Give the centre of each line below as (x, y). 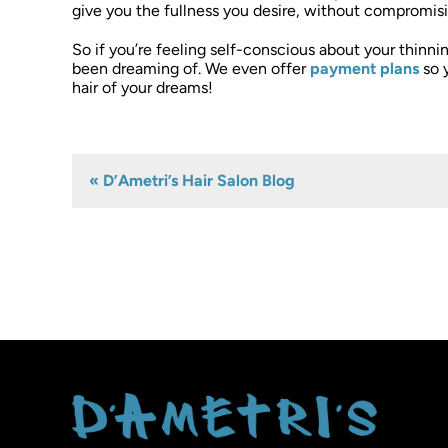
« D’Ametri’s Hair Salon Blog (191, 180)
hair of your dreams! (142, 87)
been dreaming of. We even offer (190, 68)
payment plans (364, 68)
